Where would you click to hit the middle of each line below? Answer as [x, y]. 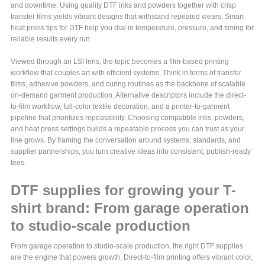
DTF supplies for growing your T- [124, 190]
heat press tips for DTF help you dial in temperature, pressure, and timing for [132, 28]
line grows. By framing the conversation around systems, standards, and [126, 140]
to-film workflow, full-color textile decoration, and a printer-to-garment [120, 107]
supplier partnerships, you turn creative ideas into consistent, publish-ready [131, 152]
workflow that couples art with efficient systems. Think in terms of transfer [126, 73]
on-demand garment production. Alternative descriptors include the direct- [129, 96]
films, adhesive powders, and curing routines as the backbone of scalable [128, 84]
